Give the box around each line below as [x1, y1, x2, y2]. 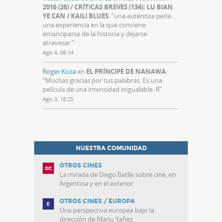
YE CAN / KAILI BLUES [43, 11, 109, 21]
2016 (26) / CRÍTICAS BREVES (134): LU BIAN [43, 2, 173, 12]
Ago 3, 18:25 [43, 95, 73, 103]
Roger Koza [43, 67, 76, 76]
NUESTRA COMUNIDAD [75, 145, 147, 152]
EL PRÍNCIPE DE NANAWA [86, 67, 166, 76]
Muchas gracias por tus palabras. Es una [45, 76, 162, 85]
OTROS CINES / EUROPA [59, 198, 135, 205]
